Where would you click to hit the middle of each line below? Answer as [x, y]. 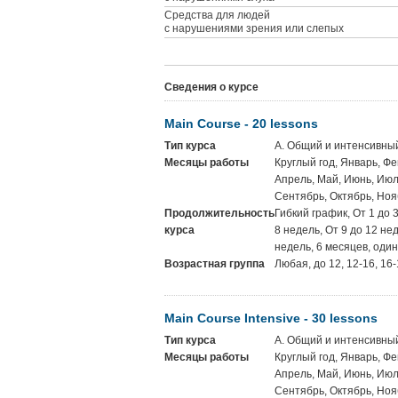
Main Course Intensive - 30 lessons [271, 318]
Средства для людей [217, 15]
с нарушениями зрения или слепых [254, 28]
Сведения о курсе [211, 87]
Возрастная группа [215, 264]
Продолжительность [219, 213]
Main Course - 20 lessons [241, 123]
